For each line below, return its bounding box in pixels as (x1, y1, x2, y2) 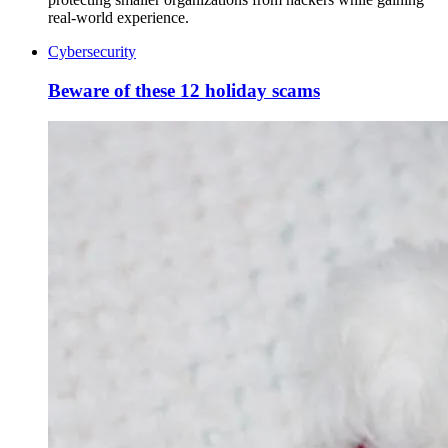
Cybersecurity (48, 43, 136, 61)
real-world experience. (48, 9, 189, 27)
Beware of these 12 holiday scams (48, 79, 320, 101)
